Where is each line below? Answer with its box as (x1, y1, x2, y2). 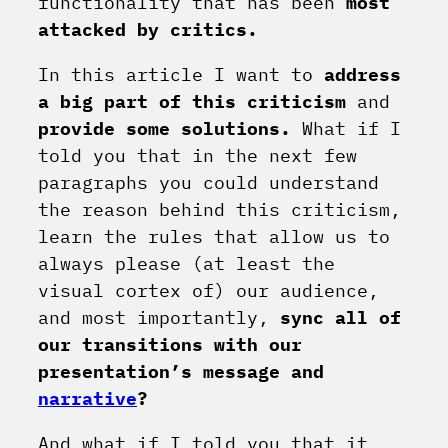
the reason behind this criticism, (38, 198, 401, 222)
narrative (38, 387, 137, 411)
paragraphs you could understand (38, 171, 379, 195)
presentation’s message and (38, 360, 324, 384)
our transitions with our (38, 333, 302, 357)
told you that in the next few (38, 144, 357, 168)
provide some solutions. (38, 117, 291, 141)
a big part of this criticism (38, 90, 346, 114)
